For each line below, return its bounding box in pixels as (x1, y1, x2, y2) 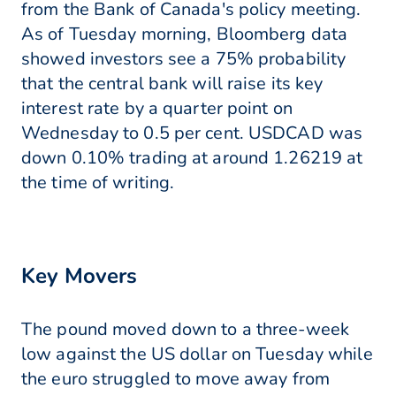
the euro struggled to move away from (21, 367, 331, 392)
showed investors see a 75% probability (21, 47, 346, 72)
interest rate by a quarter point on (21, 96, 293, 121)
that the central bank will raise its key (21, 72, 324, 96)
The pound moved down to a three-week (21, 317, 350, 342)
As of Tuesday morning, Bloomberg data (21, 22, 348, 47)
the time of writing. (21, 171, 175, 195)
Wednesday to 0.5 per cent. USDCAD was (21, 121, 363, 146)
